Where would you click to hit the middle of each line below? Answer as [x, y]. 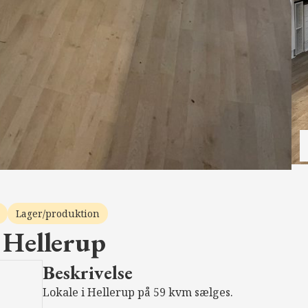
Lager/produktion [58, 213]
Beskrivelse [87, 272]
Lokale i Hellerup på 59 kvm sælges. [137, 292]
